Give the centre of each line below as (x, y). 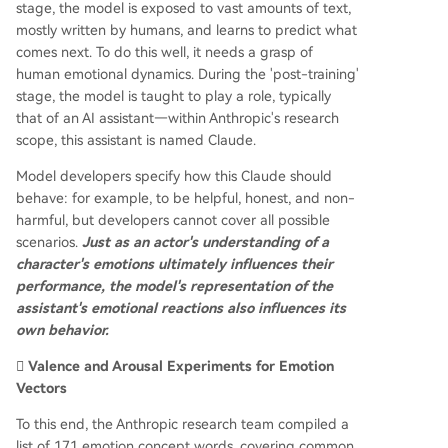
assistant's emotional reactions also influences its (181, 307)
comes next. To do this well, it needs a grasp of (164, 51)
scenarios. (49, 241)
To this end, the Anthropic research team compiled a (182, 423)
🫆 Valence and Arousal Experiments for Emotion (175, 365)
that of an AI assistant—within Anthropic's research (177, 117)
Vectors (41, 387)
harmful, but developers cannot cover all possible (173, 219)
